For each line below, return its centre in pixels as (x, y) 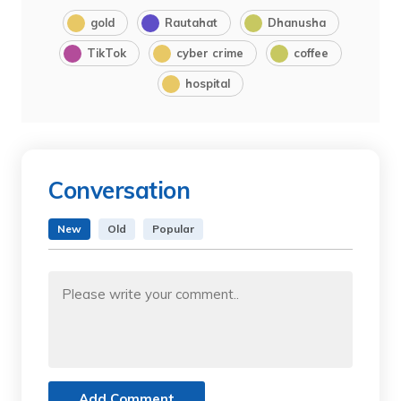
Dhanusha (296, 22)
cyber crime (210, 52)
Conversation (119, 190)
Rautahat (191, 22)
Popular (173, 228)
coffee (311, 52)
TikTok (107, 52)
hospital (208, 83)
